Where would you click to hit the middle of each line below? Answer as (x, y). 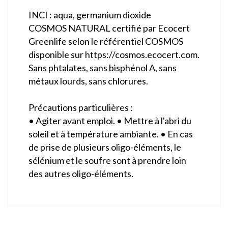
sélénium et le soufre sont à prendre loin (107, 161)
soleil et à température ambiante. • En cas (111, 134)
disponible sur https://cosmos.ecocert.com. (114, 55)
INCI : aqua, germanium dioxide (90, 15)
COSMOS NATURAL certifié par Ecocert (109, 28)
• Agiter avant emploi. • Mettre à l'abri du (110, 121)
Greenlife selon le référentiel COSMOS (106, 41)
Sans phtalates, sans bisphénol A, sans (103, 68)
